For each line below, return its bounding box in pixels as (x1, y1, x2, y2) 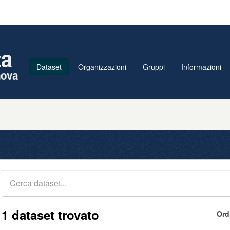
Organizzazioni (78, 62, 126, 72)
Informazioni (181, 62, 221, 72)
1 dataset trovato (2, 206, 99, 223)
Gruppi (143, 62, 165, 72)
